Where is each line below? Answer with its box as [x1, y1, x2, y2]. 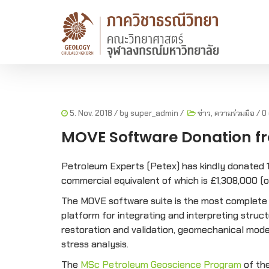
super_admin [130, 107, 178, 118]
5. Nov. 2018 [68, 107, 112, 118]
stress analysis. [61, 237, 128, 250]
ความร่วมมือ [214, 107, 255, 118]
